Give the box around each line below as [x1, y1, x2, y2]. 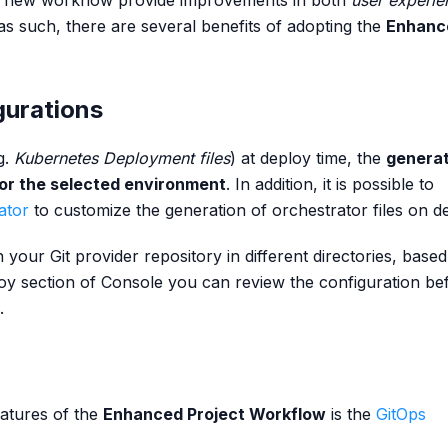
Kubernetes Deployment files [14, 148, 230, 168]
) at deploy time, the [230, 148, 386, 168]
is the [326, 404, 376, 424]
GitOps [376, 404, 426, 424]
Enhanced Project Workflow [103, 404, 326, 424]
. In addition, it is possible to [226, 174, 434, 194]
